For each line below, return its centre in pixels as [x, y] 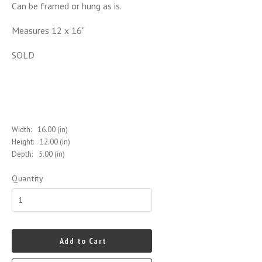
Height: [23, 142]
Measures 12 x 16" [48, 30]
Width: [22, 130]
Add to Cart [83, 241]
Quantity [28, 178]
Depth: [22, 154]
